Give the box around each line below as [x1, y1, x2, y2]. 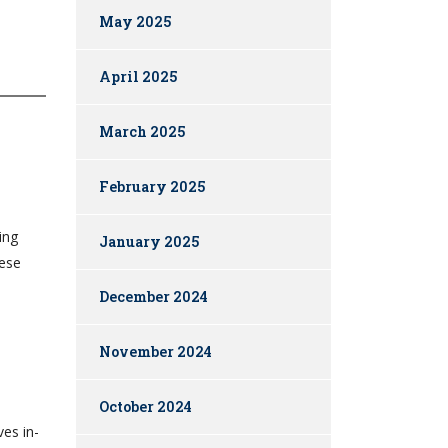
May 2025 [99, 12, 171, 32]
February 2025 [99, 177, 205, 197]
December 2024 [99, 287, 208, 307]
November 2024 [99, 342, 212, 362]
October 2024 [99, 397, 192, 417]
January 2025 [99, 232, 199, 252]
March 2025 [99, 122, 185, 142]
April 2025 [99, 67, 177, 87]
